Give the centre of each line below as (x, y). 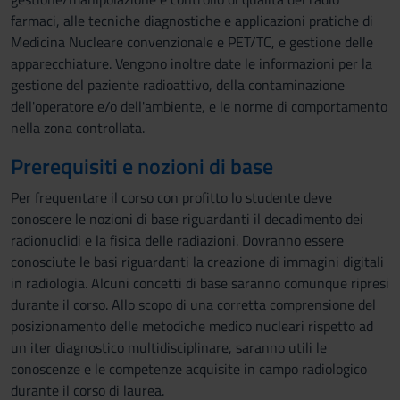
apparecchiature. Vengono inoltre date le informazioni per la (192, 63)
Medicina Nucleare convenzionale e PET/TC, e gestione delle (192, 42)
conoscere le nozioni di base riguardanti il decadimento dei (187, 219)
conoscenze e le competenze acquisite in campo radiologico (189, 369)
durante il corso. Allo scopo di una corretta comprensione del (193, 304)
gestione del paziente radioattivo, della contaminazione (178, 85)
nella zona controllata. (78, 128)
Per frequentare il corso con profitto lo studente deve (171, 197)
